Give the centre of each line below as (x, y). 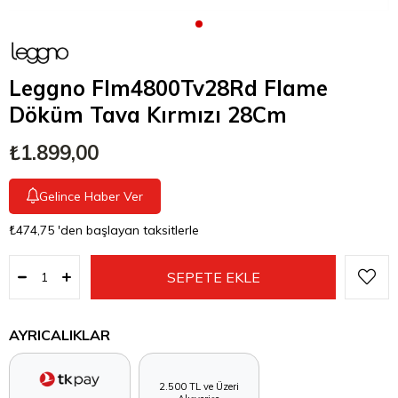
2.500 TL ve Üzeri (199, 386)
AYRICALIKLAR (60, 335)
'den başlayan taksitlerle (128, 231)
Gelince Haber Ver (91, 197)
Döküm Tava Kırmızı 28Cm (148, 115)
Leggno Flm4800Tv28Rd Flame (168, 88)
